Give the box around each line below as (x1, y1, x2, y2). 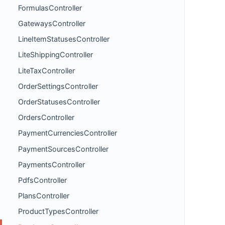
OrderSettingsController (18, 81, 98, 90)
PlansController (18, 191, 69, 200)
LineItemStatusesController (18, 35, 109, 44)
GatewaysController (18, 19, 85, 28)
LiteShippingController (18, 50, 93, 59)
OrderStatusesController (18, 97, 100, 106)
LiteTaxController (18, 66, 75, 75)
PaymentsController (18, 160, 85, 169)
